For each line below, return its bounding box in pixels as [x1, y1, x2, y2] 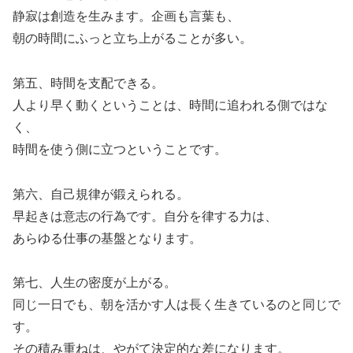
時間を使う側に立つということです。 [13, 142, 227, 156]
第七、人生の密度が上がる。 [13, 276, 176, 290]
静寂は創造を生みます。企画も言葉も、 [13, 9, 240, 23]
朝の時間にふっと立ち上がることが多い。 [13, 31, 252, 45]
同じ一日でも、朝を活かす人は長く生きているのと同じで [13, 298, 340, 312]
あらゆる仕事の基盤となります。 [13, 231, 202, 245]
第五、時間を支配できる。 [13, 76, 164, 90]
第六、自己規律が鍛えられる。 [13, 187, 189, 201]
